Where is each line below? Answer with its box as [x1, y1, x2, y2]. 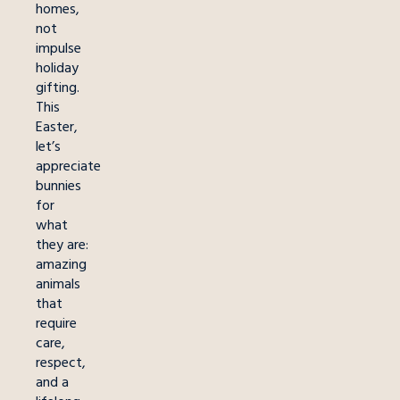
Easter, [36, 116, 78, 137]
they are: [36, 234, 88, 254]
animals [36, 273, 80, 294]
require [36, 312, 77, 333]
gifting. [36, 77, 79, 97]
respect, [36, 352, 86, 372]
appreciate [36, 155, 101, 176]
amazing [36, 254, 87, 274]
